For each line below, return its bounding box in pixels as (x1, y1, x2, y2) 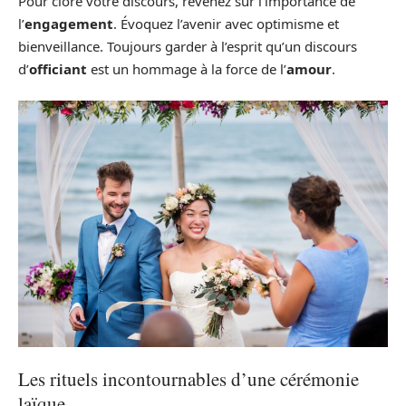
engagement (24, 14, 113, 33)
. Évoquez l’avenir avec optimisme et (113, 14, 339, 33)
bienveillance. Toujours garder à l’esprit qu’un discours (18, 36, 357, 55)
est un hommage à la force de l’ (87, 59, 286, 78)
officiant (29, 59, 87, 78)
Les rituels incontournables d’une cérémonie (18, 366, 359, 392)
